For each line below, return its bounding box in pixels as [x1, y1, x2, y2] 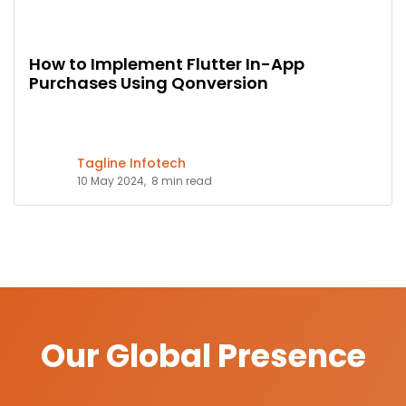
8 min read [151, 172, 212, 188]
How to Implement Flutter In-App [29, 52, 304, 75]
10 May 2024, [77, 172, 146, 188]
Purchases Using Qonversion [29, 71, 268, 94]
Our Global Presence [40, 333, 366, 378]
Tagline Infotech [77, 153, 186, 172]
